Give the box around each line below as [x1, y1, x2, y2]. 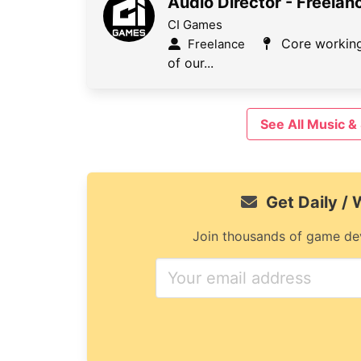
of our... [168, 55, 214, 71]
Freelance [185, 36, 248, 52]
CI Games [168, 17, 222, 32]
